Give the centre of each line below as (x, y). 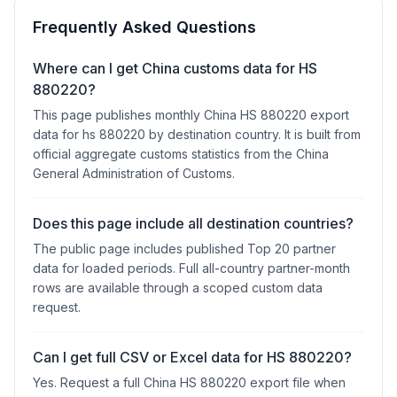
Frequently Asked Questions (144, 27)
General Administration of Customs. (134, 173)
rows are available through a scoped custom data (178, 288)
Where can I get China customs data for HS (175, 68)
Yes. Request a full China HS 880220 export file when (189, 382)
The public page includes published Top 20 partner (184, 249)
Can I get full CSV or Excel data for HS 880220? (192, 357)
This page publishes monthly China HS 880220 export (191, 115)
